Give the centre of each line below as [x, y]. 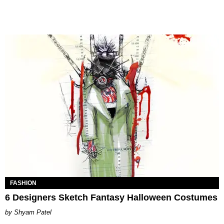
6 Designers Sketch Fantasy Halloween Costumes [111, 197]
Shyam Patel [33, 212]
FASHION [23, 183]
